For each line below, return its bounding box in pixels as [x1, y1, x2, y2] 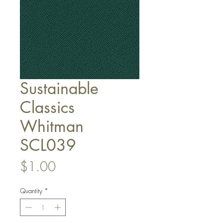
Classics [20, 97, 75, 117]
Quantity [20, 186, 42, 195]
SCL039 [20, 134, 76, 155]
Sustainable [20, 78, 99, 99]
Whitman [20, 115, 84, 136]
